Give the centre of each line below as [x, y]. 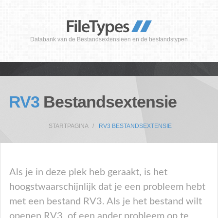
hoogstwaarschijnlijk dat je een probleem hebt [107, 187]
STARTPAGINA [68, 126]
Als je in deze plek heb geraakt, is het [88, 172]
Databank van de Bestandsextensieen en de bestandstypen [109, 39]
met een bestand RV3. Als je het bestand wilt [106, 201]
